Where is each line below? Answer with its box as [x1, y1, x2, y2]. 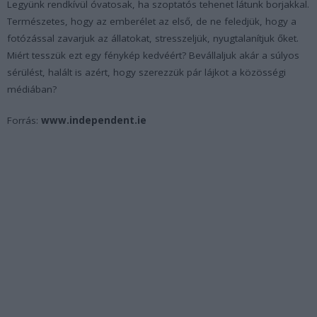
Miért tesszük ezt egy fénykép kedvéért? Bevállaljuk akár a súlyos [7, 48, 299, 62]
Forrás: [7, 113, 41, 127]
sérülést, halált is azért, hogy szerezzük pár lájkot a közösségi [7, 65, 286, 79]
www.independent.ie [41, 113, 146, 127]
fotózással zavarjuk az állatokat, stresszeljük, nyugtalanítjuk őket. [7, 31, 299, 45]
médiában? [7, 82, 57, 96]
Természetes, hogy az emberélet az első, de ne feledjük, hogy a [7, 14, 296, 28]
